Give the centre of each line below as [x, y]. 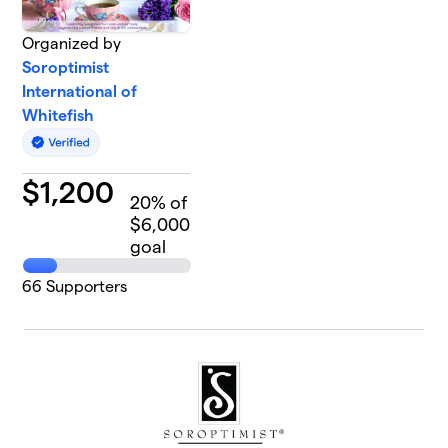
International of [80, 91]
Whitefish [58, 115]
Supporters [85, 287]
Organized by [72, 43]
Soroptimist [66, 67]
